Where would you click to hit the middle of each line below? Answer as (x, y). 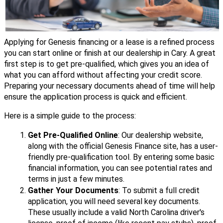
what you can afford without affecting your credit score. (103, 75)
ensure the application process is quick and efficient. (96, 97)
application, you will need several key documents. (114, 201)
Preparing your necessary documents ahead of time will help (110, 86)
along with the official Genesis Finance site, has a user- (123, 146)
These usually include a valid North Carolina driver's (116, 212)
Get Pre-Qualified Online (73, 135)
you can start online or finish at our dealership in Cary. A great (110, 53)
